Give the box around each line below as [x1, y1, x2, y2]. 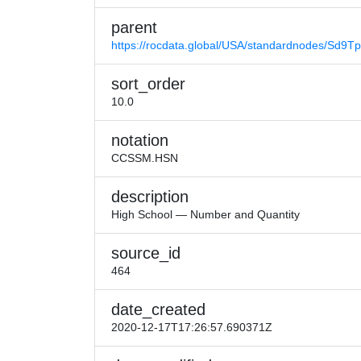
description [111, 188, 189, 205]
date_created [111, 301, 205, 318]
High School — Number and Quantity [111, 208, 300, 221]
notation [111, 131, 168, 149]
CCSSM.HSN [111, 151, 178, 164]
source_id [111, 244, 180, 262]
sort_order [111, 75, 185, 93]
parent [111, 19, 157, 36]
